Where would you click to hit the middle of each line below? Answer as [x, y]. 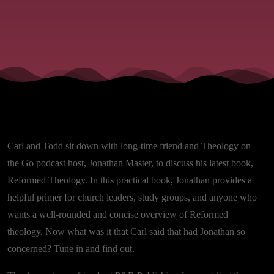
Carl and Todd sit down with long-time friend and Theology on [129, 146]
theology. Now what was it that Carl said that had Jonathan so [126, 232]
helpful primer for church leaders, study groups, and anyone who [132, 198]
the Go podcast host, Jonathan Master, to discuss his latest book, [130, 163]
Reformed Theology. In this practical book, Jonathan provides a [130, 180]
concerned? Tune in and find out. [71, 249]
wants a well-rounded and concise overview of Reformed [118, 215]
